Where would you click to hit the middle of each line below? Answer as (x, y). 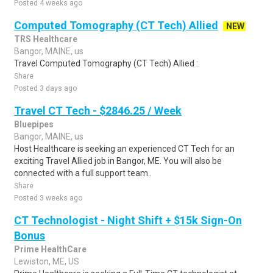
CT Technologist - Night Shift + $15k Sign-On (128, 220)
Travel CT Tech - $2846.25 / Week (98, 111)
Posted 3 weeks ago (48, 198)
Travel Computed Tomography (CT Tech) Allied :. (107, 63)
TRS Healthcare (46, 39)
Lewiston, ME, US (47, 261)
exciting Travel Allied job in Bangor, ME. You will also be (118, 161)
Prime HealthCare (50, 249)
